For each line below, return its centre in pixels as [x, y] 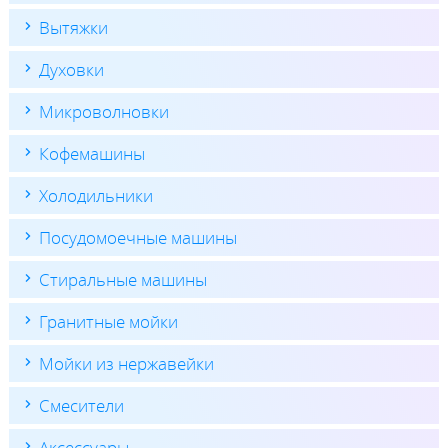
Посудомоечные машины [137, 237]
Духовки [71, 69]
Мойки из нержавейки [126, 363]
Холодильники [95, 195]
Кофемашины [91, 153]
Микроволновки [103, 111]
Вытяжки [73, 27]
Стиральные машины [122, 279]
